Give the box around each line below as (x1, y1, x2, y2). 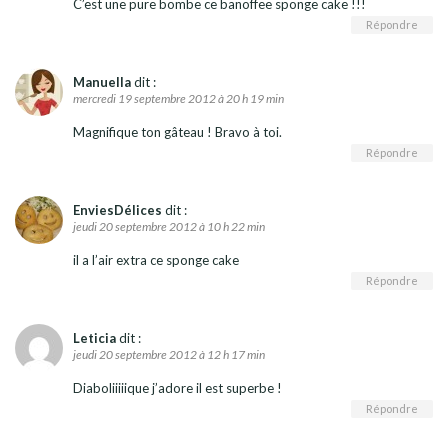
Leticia (73, 329, 116, 346)
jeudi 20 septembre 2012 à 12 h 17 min (73, 346, 265, 362)
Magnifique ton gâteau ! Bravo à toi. (73, 123, 282, 140)
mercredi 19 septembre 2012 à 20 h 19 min (73, 90, 284, 106)
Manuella (73, 73, 131, 90)
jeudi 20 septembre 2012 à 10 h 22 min (73, 218, 265, 234)
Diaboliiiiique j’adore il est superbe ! (73, 379, 282, 396)
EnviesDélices (73, 201, 162, 218)
